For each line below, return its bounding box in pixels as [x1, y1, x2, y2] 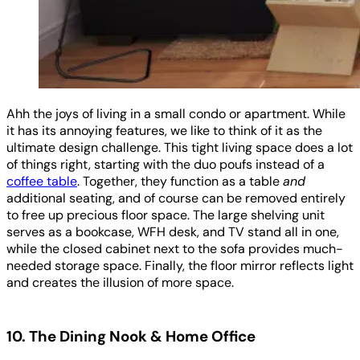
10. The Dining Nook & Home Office [6, 325, 256, 346]
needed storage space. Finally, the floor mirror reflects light [6, 256, 354, 274]
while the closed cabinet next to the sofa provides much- [6, 239, 343, 257]
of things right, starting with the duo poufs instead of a [6, 155, 325, 173]
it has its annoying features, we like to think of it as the [6, 121, 322, 139]
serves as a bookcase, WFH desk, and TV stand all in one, [6, 223, 339, 240]
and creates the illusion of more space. [6, 273, 234, 291]
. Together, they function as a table [77, 172, 283, 190]
